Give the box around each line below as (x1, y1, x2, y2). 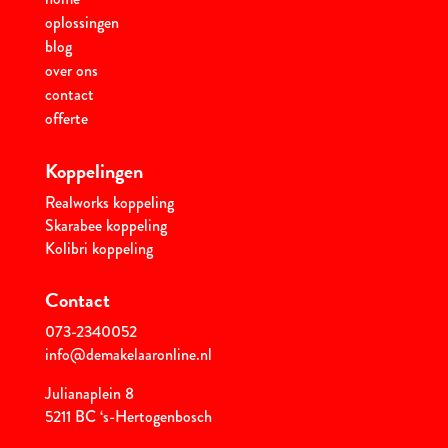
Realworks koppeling (44, 191, 174, 215)
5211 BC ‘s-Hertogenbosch (44, 405, 212, 429)
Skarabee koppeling (44, 214, 167, 238)
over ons (44, 59, 98, 83)
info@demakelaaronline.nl (44, 343, 212, 367)
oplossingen (44, 11, 119, 35)
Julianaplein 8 (44, 382, 134, 406)
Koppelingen (44, 156, 143, 187)
